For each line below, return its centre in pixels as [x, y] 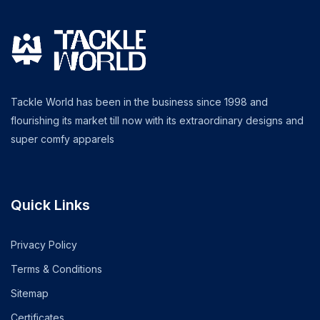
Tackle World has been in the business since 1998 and [139, 102]
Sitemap [30, 293]
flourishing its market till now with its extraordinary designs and [157, 120]
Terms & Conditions [56, 269]
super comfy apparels [62, 139]
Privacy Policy [44, 245]
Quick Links [50, 205]
